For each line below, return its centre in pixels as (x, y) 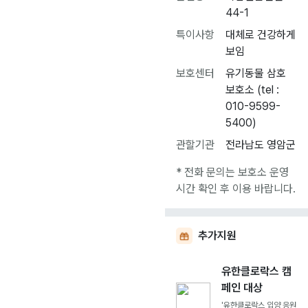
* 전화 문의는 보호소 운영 (232, 172)
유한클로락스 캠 (256, 271)
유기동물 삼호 (256, 73)
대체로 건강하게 (261, 35)
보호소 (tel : (252, 90)
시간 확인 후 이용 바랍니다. (236, 189)
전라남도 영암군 (261, 145)
